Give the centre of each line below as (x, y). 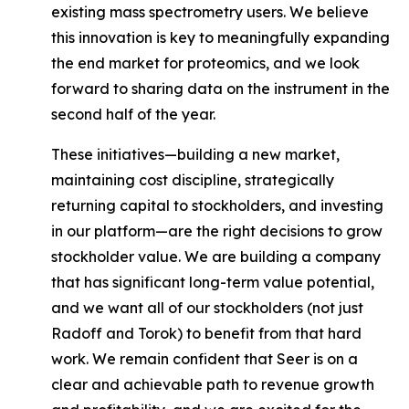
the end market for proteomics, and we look (205, 63)
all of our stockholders (225, 308)
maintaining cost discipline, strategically (193, 180)
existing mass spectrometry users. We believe (210, 12)
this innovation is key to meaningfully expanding (220, 37)
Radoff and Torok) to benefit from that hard (206, 333)
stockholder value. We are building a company (216, 257)
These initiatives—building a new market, (195, 154)
